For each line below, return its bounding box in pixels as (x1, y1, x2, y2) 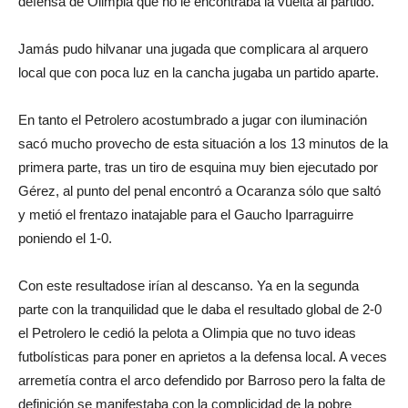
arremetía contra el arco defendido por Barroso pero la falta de (18, 372, 385, 388)
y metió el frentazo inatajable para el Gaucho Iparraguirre (18, 207, 353, 222)
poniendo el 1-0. (18, 230, 112, 246)
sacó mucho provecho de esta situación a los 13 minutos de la (18, 136, 388, 151)
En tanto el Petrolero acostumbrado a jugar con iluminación (18, 112, 367, 127)
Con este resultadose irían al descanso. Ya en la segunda (18, 278, 359, 293)
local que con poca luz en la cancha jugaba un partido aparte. (18, 65, 379, 80)
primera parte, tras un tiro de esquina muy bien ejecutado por (18, 159, 378, 175)
